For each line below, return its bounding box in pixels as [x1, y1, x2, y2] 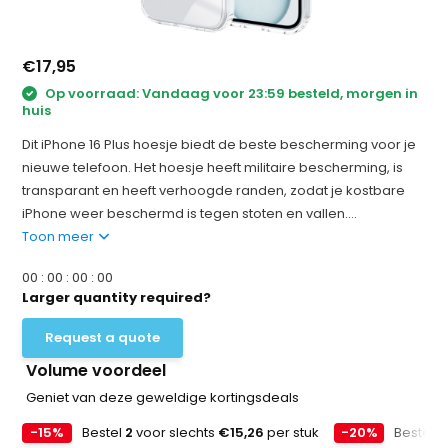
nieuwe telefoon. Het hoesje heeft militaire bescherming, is [22, 157, 404, 177]
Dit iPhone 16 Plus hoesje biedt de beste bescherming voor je [22, 134, 417, 154]
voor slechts [133, 422, 219, 442]
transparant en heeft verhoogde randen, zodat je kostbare [22, 180, 406, 200]
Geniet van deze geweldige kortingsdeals [26, 387, 300, 407]
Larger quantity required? [22, 287, 212, 307]
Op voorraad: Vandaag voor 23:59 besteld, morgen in [42, 84, 419, 103]
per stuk [264, 422, 320, 442]
